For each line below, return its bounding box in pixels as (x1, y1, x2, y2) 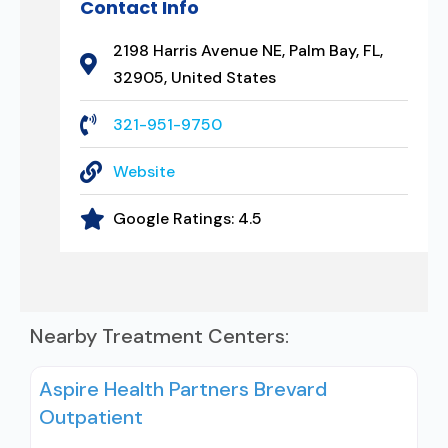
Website (112, 161, 175, 182)
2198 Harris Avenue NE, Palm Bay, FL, (112, 40, 383, 61)
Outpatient (39, 404, 143, 430)
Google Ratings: (112, 208, 238, 229)
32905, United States (112, 67, 276, 88)
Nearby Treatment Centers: (30, 323, 289, 349)
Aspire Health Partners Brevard (39, 376, 327, 402)
